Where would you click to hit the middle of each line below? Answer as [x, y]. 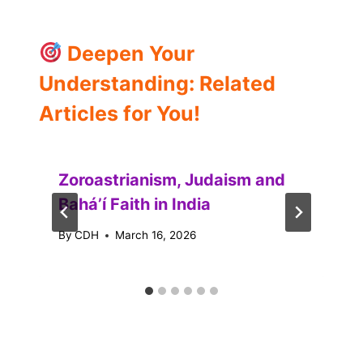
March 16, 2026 [156, 235]
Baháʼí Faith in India [135, 204]
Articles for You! [120, 113]
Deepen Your [128, 53]
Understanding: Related [157, 83]
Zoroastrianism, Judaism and [172, 179]
